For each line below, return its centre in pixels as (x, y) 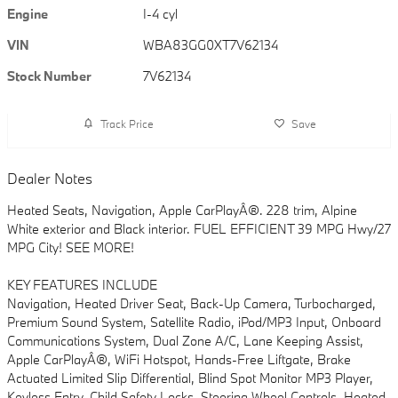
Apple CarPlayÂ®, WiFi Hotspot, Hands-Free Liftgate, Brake (179, 360)
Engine (28, 14)
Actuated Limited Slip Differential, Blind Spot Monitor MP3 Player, (190, 378)
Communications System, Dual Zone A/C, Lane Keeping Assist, (185, 341)
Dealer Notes (50, 179)
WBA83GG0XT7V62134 (211, 45)
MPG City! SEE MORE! (71, 248)
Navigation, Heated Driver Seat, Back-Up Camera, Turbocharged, (191, 304)
